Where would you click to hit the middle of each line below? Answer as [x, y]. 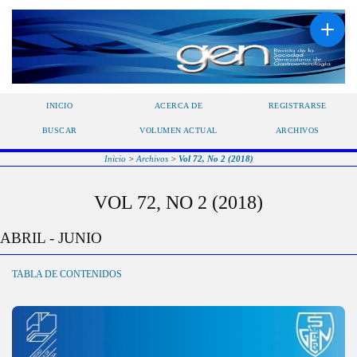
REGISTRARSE [297, 105]
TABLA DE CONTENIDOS [67, 275]
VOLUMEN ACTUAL [178, 130]
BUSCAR [59, 130]
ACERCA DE [178, 105]
